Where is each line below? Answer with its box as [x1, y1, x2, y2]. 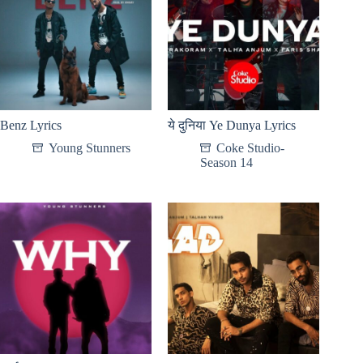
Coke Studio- [216, 140, 285, 155]
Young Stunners [49, 140, 130, 155]
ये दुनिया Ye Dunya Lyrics [168, 117, 297, 132]
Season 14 [200, 155, 254, 169]
